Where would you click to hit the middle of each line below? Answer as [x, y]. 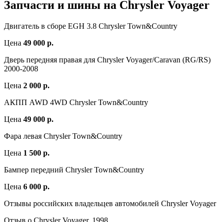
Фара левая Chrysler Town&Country [63, 136]
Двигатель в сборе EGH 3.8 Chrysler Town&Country [91, 26]
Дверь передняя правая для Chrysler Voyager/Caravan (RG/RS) [107, 60]
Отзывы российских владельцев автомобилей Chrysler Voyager [110, 204]
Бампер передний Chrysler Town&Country [74, 170]
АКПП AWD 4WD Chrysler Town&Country [76, 103]
